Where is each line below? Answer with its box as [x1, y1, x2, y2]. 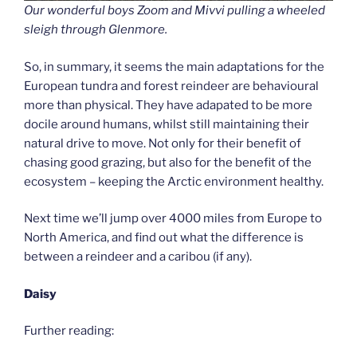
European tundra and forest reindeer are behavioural [24, 78, 319, 93]
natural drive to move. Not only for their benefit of [24, 135, 301, 151]
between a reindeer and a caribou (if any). [24, 249, 252, 265]
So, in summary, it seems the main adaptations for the [24, 59, 324, 74]
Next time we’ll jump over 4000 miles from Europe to [24, 211, 322, 226]
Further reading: [24, 324, 114, 339]
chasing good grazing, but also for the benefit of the [24, 155, 312, 170]
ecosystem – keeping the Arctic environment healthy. [24, 174, 324, 189]
